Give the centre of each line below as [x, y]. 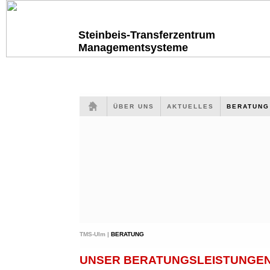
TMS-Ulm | [95, 234]
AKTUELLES [190, 106]
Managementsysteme [133, 48]
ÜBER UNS [134, 106]
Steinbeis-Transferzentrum [147, 35]
